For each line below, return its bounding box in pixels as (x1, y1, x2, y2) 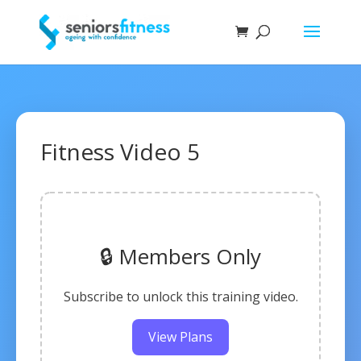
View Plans (148, 328, 213, 346)
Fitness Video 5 (40, 136, 200, 167)
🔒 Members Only (100, 242, 261, 271)
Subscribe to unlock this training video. (63, 288, 298, 305)
